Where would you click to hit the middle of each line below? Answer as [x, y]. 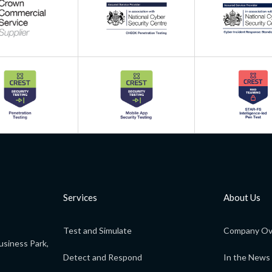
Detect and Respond [103, 257]
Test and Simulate [97, 231]
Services [80, 198]
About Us [242, 198]
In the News [247, 257]
